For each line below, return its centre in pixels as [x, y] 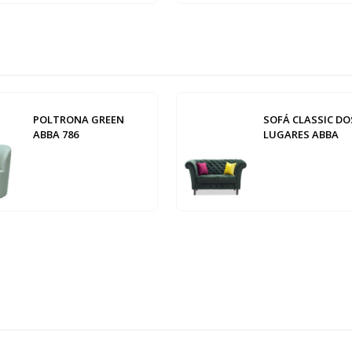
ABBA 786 [56, 135]
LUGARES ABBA [301, 135]
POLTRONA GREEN [79, 120]
